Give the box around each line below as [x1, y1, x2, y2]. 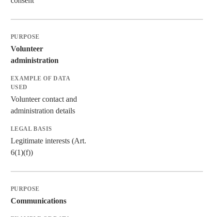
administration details [10, 106, 75, 115]
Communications [10, 196, 66, 205]
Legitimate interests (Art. [10, 136, 86, 145]
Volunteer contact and [10, 94, 77, 103]
